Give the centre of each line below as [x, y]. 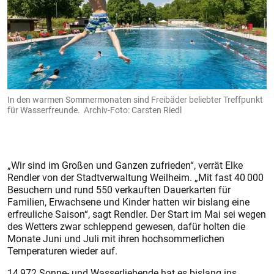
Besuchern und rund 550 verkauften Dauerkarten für [119, 189]
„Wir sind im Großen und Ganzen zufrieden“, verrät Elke [125, 165]
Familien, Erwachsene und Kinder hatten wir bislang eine [128, 202]
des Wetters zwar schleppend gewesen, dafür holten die [126, 226]
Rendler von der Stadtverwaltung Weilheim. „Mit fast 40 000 [135, 177]
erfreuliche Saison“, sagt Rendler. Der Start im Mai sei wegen [137, 214]
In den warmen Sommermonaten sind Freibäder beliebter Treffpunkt [135, 99]
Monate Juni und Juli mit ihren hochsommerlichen [116, 238]
